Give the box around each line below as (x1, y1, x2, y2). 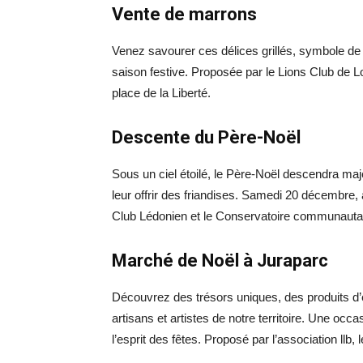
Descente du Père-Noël (112, 127, 301, 148)
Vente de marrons (112, 4, 257, 25)
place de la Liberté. (112, 86, 211, 100)
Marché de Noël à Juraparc (112, 250, 328, 271)
